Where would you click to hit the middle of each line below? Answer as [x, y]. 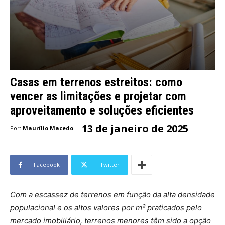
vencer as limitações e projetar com [98, 96]
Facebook [47, 165]
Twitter [110, 165]
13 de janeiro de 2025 [135, 128]
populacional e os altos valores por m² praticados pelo [106, 208]
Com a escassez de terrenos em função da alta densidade [113, 195]
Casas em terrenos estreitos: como [96, 82]
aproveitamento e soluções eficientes [102, 110]
